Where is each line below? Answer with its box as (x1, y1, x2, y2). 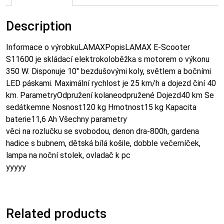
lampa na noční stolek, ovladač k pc (6, 150, 130, 160)
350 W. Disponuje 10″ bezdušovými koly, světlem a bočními (6, 66, 211, 76)
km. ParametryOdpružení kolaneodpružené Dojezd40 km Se (6, 90, 214, 100)
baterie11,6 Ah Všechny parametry (6, 114, 127, 124)
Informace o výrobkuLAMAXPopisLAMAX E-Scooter (6, 42, 190, 52)
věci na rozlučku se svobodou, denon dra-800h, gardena (6, 126, 199, 136)
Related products (6, 206, 106, 221)
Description (6, 19, 72, 34)
